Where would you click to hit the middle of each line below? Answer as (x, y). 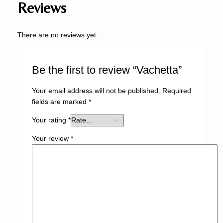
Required (176, 91)
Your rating (50, 120)
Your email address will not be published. (96, 91)
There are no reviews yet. (57, 35)
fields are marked (60, 102)
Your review (51, 138)
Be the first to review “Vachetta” (107, 70)
